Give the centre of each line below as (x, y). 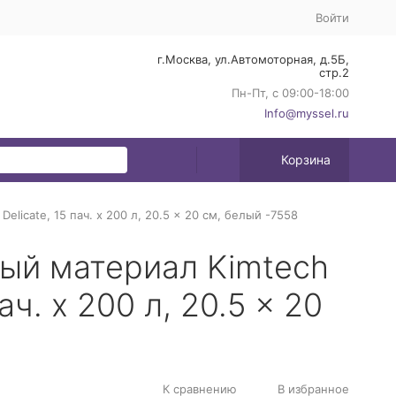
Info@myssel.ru (306, 113)
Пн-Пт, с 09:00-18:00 (290, 93)
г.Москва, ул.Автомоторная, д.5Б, (253, 59)
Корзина (305, 160)
